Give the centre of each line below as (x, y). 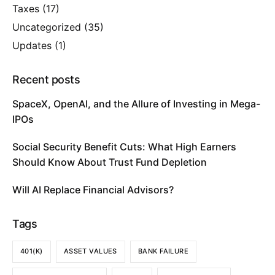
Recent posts (46, 79)
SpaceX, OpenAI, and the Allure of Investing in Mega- (136, 103)
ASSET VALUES (90, 251)
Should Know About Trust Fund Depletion (110, 162)
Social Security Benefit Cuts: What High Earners (124, 146)
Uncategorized (47, 27)
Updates (32, 45)
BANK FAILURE (163, 251)
